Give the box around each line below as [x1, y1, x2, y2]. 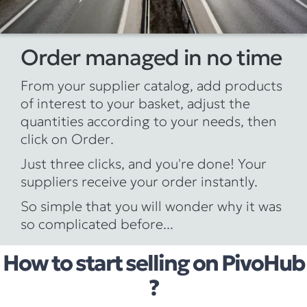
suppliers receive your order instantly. [21, 172, 258, 191]
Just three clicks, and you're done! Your [21, 154, 267, 173]
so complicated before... [21, 214, 173, 233]
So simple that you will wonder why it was [21, 197, 282, 215]
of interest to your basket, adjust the [21, 94, 250, 112]
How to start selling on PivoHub [3, 249, 304, 277]
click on [21, 130, 71, 148]
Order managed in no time [21, 43, 282, 71]
